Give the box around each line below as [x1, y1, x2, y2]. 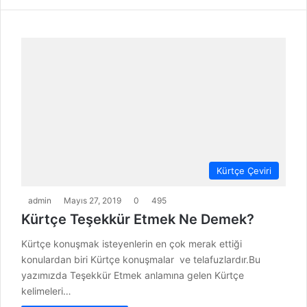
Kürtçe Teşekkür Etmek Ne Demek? [21, 211, 254, 228]
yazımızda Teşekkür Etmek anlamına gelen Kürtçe [21, 269, 244, 282]
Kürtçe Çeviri [217, 165, 271, 177]
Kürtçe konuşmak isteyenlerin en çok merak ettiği [21, 238, 242, 250]
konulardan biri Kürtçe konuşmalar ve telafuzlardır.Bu [21, 254, 260, 266]
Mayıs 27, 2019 [64, 195, 121, 206]
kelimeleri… [21, 285, 71, 297]
